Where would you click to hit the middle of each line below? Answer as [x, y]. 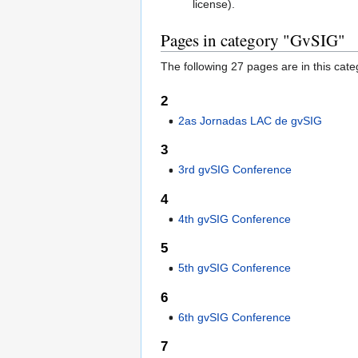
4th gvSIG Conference [235, 219]
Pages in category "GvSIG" [253, 40]
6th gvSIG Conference [235, 317]
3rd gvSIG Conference [235, 170]
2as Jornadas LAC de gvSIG [251, 121]
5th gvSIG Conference [235, 268]
